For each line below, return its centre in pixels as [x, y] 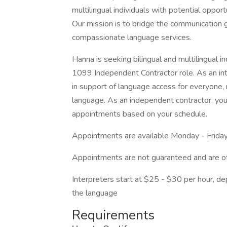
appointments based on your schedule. [140, 114]
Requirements [113, 215]
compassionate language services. [132, 37]
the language [95, 193]
